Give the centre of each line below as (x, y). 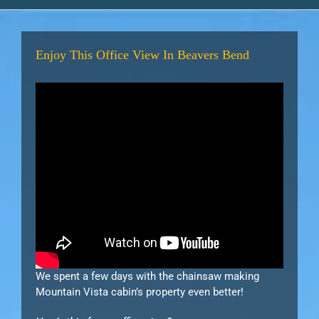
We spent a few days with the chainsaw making (147, 277)
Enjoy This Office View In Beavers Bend (142, 55)
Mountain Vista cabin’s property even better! (140, 292)
